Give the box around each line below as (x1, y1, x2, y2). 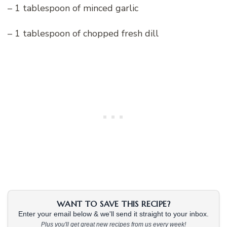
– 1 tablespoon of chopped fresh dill (8, 27, 159, 40)
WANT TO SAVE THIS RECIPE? (57, 199, 170, 209)
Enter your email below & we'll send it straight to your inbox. (18, 210, 209, 218)
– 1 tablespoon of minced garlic (8, 2, 138, 15)
